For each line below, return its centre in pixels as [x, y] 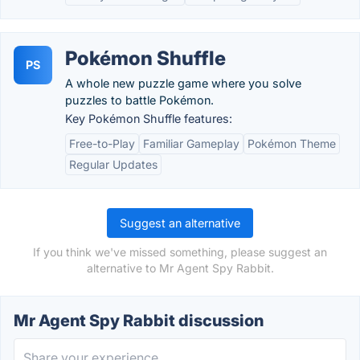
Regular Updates [113, 164]
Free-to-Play [102, 143]
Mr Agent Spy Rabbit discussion [139, 321]
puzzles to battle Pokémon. [139, 100]
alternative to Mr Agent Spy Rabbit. [180, 268]
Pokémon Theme [292, 143]
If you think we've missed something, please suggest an [180, 252]
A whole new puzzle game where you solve [183, 83]
